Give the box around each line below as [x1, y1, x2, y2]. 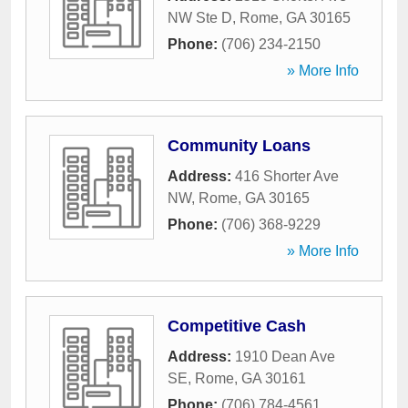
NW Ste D [168, 10, 232, 25]
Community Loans [168, 137, 311, 155]
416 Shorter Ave [235, 168, 339, 184]
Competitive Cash [168, 317, 306, 335]
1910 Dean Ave [235, 349, 335, 364]
